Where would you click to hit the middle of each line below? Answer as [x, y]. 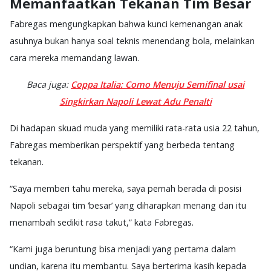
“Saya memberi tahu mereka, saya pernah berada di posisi [126, 188]
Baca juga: [49, 84]
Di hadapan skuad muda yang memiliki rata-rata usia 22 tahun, [135, 128]
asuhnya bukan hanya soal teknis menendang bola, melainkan [132, 41]
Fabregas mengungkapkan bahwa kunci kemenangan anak [126, 24]
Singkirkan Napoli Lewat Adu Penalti [135, 101]
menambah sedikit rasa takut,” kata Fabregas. [102, 222]
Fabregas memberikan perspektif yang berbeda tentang [122, 145]
